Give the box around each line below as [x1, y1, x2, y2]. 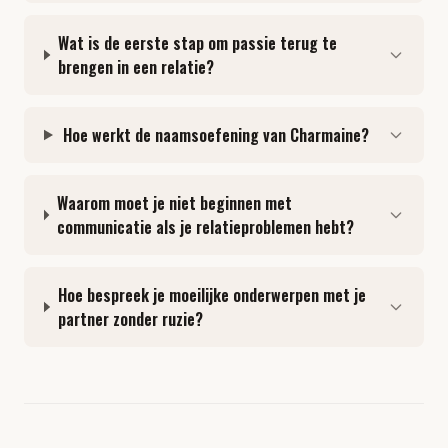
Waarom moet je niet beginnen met [56, 191, 292, 215]
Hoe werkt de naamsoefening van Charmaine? [63, 123, 370, 147]
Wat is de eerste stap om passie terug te [57, 31, 337, 55]
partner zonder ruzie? [57, 307, 203, 331]
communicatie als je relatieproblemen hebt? [56, 215, 354, 239]
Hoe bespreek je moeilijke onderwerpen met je [57, 283, 366, 307]
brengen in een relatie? [57, 55, 214, 79]
